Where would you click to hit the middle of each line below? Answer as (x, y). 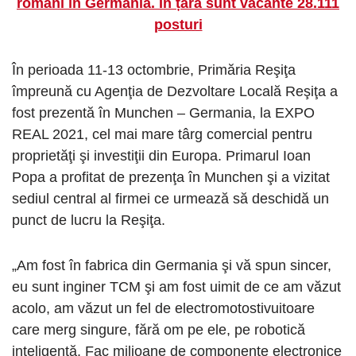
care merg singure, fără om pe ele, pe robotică (159, 330)
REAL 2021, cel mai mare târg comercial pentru (162, 135)
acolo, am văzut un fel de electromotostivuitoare (163, 309)
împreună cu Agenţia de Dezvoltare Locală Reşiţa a (175, 92)
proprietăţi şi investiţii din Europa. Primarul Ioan (161, 156)
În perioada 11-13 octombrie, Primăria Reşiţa (154, 70)
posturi (178, 25)
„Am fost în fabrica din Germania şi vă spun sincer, (172, 266)
